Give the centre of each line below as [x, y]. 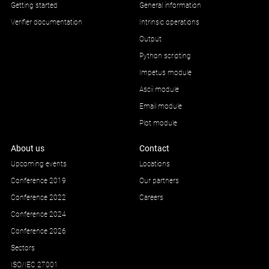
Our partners [159, 181]
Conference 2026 [38, 231]
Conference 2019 [38, 181]
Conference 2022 [38, 198]
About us [27, 149]
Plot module [158, 123]
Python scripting [165, 56]
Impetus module [165, 73]
